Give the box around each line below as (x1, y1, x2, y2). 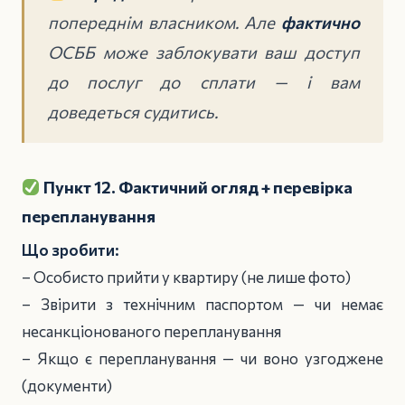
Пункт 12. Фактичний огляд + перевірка (40, 177, 353, 198)
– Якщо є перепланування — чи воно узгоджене (22, 349, 383, 369)
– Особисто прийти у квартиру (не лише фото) (22, 268, 351, 287)
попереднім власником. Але (48, 11, 281, 33)
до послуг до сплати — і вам (48, 71, 360, 92)
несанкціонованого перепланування (22, 322, 281, 342)
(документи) (22, 376, 112, 396)
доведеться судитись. (48, 100, 218, 122)
